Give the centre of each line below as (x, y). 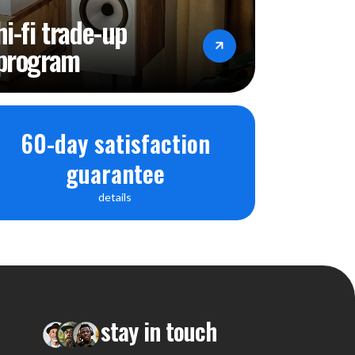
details (115, 197)
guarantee (115, 173)
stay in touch (158, 330)
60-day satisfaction (115, 143)
